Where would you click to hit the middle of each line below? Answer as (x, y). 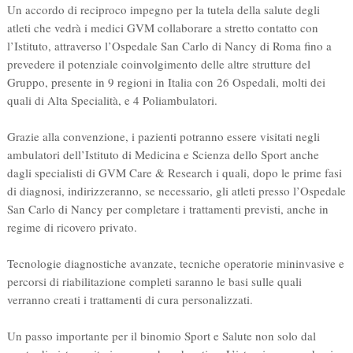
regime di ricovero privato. (72, 227)
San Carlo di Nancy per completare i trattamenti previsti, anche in (167, 208)
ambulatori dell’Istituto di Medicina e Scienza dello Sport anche (163, 154)
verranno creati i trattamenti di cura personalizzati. (130, 299)
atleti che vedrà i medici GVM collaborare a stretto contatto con (162, 27)
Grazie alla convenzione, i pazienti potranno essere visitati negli (163, 136)
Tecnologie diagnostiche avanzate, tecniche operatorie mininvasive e (175, 263)
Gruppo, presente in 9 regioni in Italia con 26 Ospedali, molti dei (166, 82)
